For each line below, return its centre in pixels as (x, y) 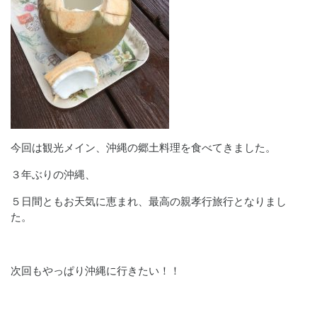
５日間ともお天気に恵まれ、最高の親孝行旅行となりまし (149, 201)
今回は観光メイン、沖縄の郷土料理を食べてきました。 (143, 148)
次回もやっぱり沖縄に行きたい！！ (96, 271)
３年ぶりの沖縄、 (53, 174)
